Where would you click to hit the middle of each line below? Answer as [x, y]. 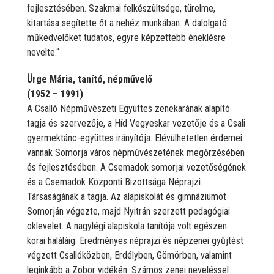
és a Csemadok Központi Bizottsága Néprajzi [114, 182]
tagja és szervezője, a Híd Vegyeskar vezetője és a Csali [136, 123]
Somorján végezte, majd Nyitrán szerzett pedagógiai [128, 211]
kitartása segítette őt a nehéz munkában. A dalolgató [127, 23]
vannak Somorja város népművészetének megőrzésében [136, 152]
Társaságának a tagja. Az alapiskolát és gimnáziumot [127, 196]
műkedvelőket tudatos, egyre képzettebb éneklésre [126, 37]
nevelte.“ [43, 52]
